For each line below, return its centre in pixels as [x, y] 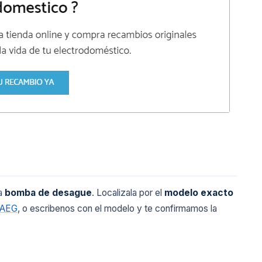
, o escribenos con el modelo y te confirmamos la [117, 208]
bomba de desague [48, 192]
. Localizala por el [128, 192]
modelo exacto [199, 192]
